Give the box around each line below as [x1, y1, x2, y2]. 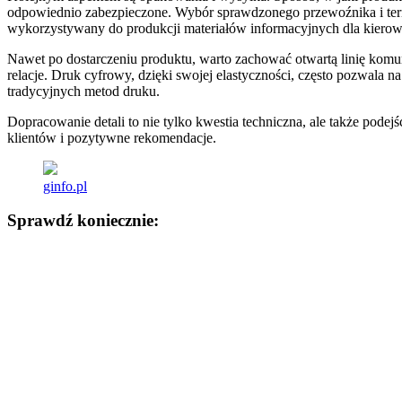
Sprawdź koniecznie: [7, 211, 159, 231]
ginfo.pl [43, 178, 87, 194]
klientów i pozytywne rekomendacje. [7, 129, 216, 145]
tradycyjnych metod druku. [7, 83, 160, 99]
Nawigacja [6, 247, 103, 270]
